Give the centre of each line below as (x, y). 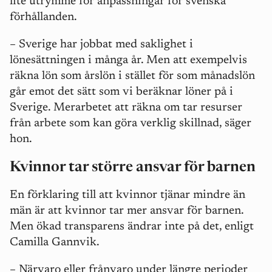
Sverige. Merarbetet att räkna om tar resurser (126, 108)
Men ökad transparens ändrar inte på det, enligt (132, 227)
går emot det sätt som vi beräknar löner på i (121, 92)
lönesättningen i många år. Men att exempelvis (128, 61)
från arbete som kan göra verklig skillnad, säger (131, 124)
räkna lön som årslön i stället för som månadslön (132, 76)
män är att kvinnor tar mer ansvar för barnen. (127, 211)
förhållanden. (45, 18)
